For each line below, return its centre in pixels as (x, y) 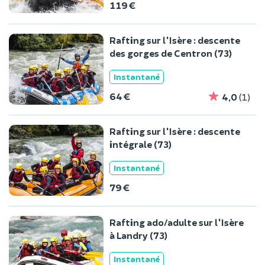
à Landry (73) (138, 235)
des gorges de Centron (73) (171, 53)
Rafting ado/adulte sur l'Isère (177, 222)
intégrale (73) (140, 144)
